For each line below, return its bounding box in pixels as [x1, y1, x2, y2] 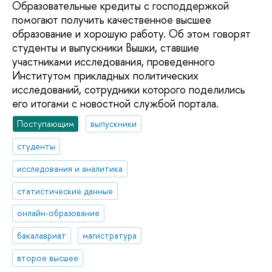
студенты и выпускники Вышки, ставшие [12, 39, 199, 55]
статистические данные [17, 185, 114, 197]
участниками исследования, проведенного [12, 53, 215, 69]
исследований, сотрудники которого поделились [12, 81, 245, 97]
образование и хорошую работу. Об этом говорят [12, 25, 251, 41]
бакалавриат [17, 229, 67, 242]
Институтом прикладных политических [12, 67, 199, 83]
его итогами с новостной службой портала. [12, 95, 219, 111]
